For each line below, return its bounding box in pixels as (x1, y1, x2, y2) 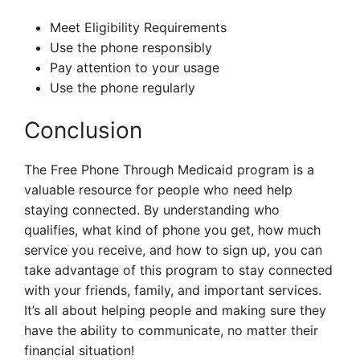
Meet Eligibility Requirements (50, 19, 227, 36)
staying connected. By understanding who (24, 202, 280, 219)
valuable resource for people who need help (24, 182, 292, 198)
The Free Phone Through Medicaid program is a (24, 162, 314, 178)
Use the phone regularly (50, 80, 195, 96)
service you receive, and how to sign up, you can (24, 242, 322, 259)
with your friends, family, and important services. (24, 282, 321, 299)
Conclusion (24, 117, 142, 145)
